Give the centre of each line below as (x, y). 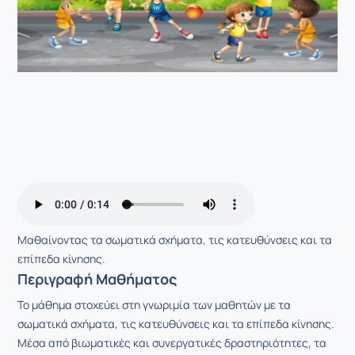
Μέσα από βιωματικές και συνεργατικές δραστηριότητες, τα (172, 343)
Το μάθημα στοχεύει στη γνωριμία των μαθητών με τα (154, 305)
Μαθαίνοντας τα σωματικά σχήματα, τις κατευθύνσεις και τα (175, 240)
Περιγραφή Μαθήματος (97, 279)
